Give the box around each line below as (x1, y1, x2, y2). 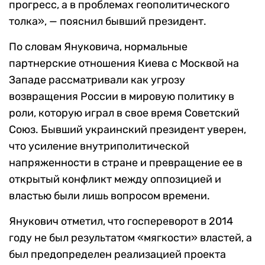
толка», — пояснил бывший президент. (9, 15, 206, 28)
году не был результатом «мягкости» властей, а (9, 231, 252, 245)
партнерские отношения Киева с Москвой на (9, 57, 239, 70)
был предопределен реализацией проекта (9, 248, 226, 261)
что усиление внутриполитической (9, 140, 189, 153)
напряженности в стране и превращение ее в (9, 156, 243, 170)
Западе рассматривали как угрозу (9, 73, 185, 87)
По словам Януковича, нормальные (9, 40, 188, 54)
